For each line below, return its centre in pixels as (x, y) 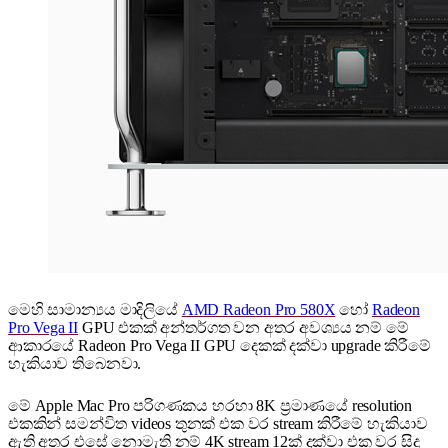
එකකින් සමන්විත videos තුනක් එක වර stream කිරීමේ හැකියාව (218, 424)
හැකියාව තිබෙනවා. (75, 364)
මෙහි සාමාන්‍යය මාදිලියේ (95, 310)
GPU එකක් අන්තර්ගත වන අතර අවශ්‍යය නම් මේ (243, 328)
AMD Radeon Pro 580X (258, 310)
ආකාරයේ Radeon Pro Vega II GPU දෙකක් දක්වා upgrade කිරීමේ (219, 346)
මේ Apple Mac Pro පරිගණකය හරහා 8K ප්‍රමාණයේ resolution (210, 406)
